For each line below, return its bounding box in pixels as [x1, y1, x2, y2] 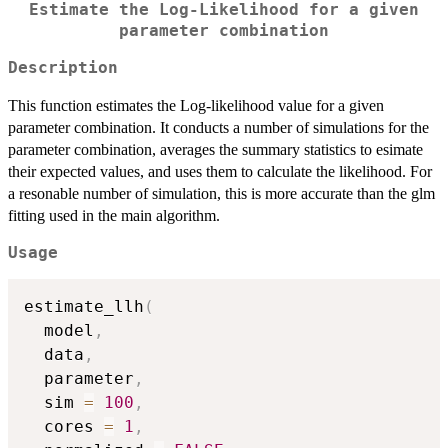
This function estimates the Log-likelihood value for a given [8, 96, 384, 114]
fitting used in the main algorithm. [8, 206, 220, 224]
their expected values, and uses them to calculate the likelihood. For [8, 162, 432, 180]
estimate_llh [24, 297, 144, 317]
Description [8, 58, 118, 77]
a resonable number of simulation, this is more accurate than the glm [8, 184, 435, 202]
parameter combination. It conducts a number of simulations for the [8, 118, 429, 136]
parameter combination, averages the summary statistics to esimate [8, 140, 423, 158]
